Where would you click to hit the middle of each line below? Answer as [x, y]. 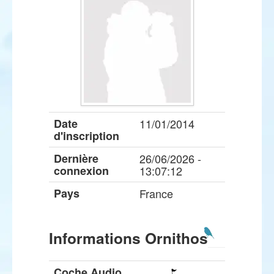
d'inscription [87, 136]
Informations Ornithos [128, 238]
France [156, 193]
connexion [81, 171]
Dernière [76, 158]
